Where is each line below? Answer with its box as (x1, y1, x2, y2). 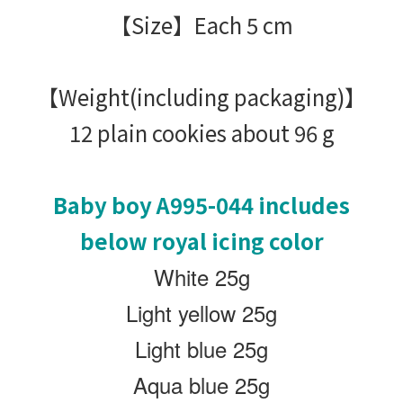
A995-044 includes (157, 189, 350, 220)
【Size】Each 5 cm (110, 9, 293, 40)
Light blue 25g (135, 333, 268, 364)
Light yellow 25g (126, 297, 277, 328)
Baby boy (53, 189, 157, 220)
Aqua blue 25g (133, 369, 270, 400)
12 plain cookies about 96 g (68, 117, 335, 148)
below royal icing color (79, 225, 324, 256)
